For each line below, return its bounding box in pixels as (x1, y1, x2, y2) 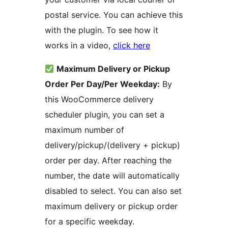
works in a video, (45, 40, 113, 51)
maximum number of (45, 125, 124, 135)
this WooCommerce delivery (45, 94, 154, 105)
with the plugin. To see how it (45, 25, 158, 36)
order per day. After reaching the (45, 155, 172, 166)
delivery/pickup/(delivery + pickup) (45, 140, 180, 151)
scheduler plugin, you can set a (45, 109, 164, 120)
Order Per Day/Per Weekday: (45, 79, 160, 90)
